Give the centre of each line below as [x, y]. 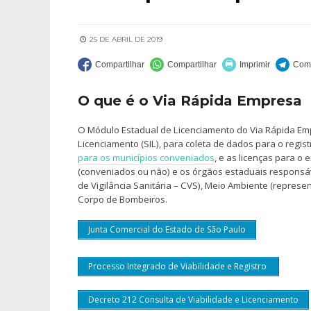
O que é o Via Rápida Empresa [190, 101]
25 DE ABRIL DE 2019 [125, 39]
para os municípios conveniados [146, 158]
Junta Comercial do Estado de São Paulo [167, 229]
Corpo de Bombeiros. [123, 199]
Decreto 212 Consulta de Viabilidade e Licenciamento [193, 300]
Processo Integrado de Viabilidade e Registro [178, 266]
